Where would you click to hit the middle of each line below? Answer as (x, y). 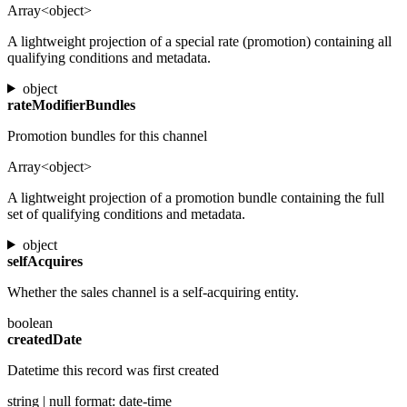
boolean (30, 323)
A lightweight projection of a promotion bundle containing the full (196, 197)
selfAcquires (45, 261)
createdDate (45, 339)
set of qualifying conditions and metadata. (126, 213)
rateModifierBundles (71, 104)
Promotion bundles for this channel (107, 135)
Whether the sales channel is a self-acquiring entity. (153, 292)
